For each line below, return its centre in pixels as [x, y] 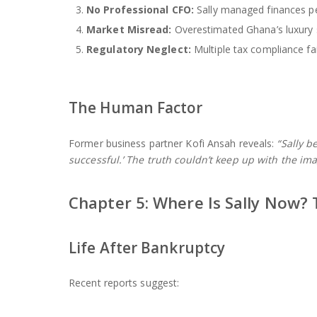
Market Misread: [129, 30]
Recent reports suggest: [124, 283]
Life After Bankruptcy [147, 247]
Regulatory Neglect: [139, 50]
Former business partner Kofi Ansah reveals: [173, 143]
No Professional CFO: [140, 10]
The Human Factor [136, 108]
